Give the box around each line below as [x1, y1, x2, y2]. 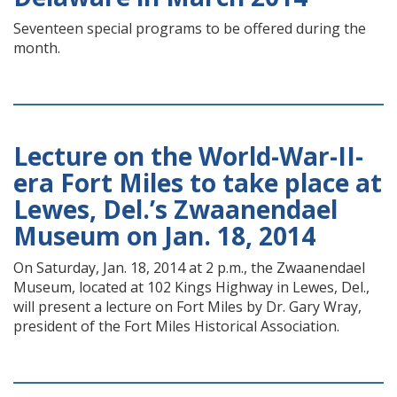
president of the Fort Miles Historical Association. [13, 316, 339, 336]
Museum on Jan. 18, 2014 [13, 219, 315, 253]
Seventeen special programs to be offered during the [13, 19, 366, 38]
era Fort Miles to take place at [13, 166, 382, 199]
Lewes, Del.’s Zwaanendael [13, 192, 338, 226]
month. [13, 38, 60, 58]
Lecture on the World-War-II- [13, 139, 363, 173]
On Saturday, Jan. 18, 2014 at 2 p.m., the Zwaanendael [13, 258, 365, 277]
